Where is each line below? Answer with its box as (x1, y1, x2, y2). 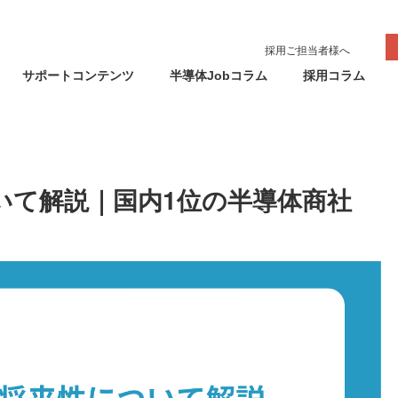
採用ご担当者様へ (264, 44, 350, 57)
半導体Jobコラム (169, 68, 267, 84)
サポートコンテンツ (21, 68, 134, 84)
